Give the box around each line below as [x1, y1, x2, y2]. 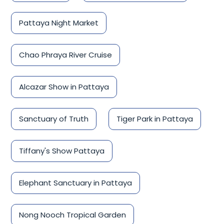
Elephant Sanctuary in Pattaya [19, 177, 132, 188]
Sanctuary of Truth [19, 113, 88, 124]
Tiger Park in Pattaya [116, 113, 193, 124]
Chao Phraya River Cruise [19, 49, 112, 60]
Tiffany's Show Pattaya [19, 145, 104, 156]
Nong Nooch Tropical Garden [19, 209, 126, 220]
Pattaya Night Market [19, 17, 98, 28]
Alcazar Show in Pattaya [19, 81, 109, 92]
